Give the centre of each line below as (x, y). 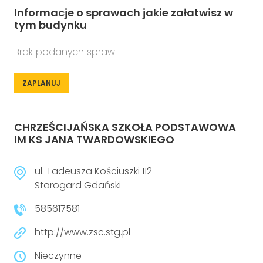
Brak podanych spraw (65, 52)
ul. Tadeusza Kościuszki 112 (93, 171)
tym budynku (50, 25)
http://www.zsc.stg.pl (82, 232)
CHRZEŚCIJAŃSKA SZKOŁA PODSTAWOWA (125, 127)
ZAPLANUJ (41, 83)
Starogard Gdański (78, 185)
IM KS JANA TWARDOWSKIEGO (94, 139)
